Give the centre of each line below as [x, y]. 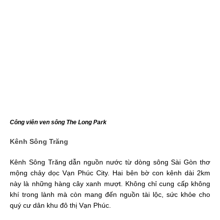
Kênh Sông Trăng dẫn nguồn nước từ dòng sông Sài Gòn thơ [110, 162]
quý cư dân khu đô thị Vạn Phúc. [60, 205]
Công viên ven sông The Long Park [58, 122]
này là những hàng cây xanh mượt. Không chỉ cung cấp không [110, 183]
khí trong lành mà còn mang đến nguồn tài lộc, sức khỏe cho [110, 194]
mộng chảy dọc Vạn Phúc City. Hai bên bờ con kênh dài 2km [110, 173]
